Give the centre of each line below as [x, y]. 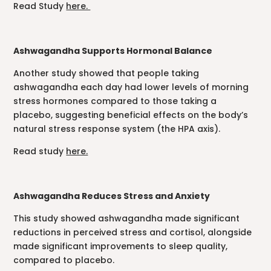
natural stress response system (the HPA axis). [117, 129]
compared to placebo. [64, 260]
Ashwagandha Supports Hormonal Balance [113, 51]
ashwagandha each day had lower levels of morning [131, 87]
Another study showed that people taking [106, 73]
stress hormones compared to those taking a [115, 101]
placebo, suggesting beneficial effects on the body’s [131, 115]
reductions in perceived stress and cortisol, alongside [133, 233]
